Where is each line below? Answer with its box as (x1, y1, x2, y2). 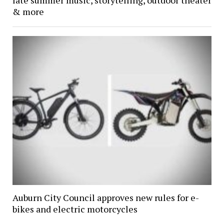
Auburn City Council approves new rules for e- (12, 191, 199, 203)
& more (12, 5, 44, 17)
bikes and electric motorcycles (12, 202, 137, 215)
